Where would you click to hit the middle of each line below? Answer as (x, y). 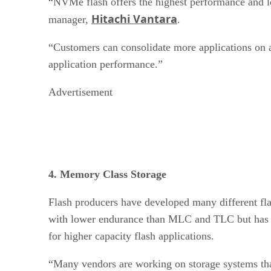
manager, (70, 19)
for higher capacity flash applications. (133, 236)
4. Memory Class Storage (107, 174)
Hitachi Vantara (134, 18)
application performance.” (107, 64)
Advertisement (80, 92)
